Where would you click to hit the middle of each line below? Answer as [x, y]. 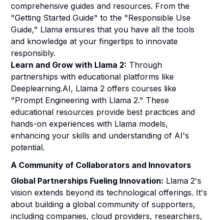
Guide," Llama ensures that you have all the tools [103, 29]
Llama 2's [183, 181]
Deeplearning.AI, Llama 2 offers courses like [94, 88]
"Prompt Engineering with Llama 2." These [90, 100]
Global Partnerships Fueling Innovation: [87, 181]
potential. [28, 147]
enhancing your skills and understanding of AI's [100, 136]
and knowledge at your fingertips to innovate [95, 41]
